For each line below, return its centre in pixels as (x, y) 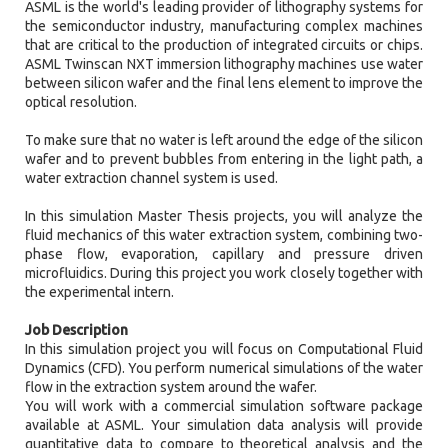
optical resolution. (82, 102)
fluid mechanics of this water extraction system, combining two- (224, 235)
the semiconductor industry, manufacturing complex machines (224, 26)
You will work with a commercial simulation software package (224, 406)
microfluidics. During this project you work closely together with (224, 273)
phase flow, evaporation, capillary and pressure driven (224, 254)
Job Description (76, 330)
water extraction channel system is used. (153, 178)
